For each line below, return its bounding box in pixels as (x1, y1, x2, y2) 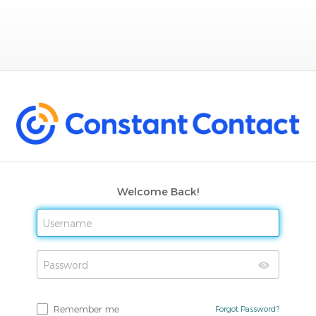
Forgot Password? (215, 304, 279, 313)
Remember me (54, 303, 119, 315)
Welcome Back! (117, 185, 199, 197)
